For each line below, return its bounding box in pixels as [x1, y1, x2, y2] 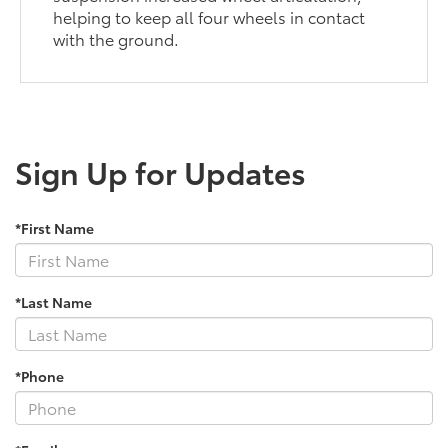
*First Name [15, 217, 94, 238]
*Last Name [15, 291, 92, 312]
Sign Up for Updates [15, 149, 306, 193]
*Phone [15, 365, 64, 386]
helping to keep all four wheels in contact [53, 4, 366, 28]
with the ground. [53, 26, 180, 50]
